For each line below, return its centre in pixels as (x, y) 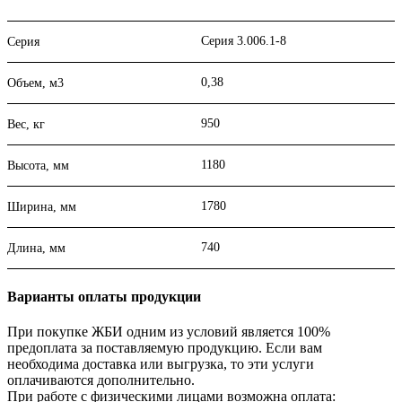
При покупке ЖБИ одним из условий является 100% (169, 331)
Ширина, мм (42, 207)
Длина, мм (36, 249)
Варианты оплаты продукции (104, 296)
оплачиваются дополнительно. (101, 380)
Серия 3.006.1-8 (244, 41)
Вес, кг (26, 125)
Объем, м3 (35, 83)
